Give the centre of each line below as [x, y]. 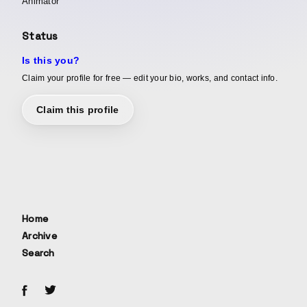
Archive [39, 235]
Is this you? [51, 60]
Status [40, 36]
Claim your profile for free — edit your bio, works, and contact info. [150, 78]
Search [38, 253]
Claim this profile [78, 109]
